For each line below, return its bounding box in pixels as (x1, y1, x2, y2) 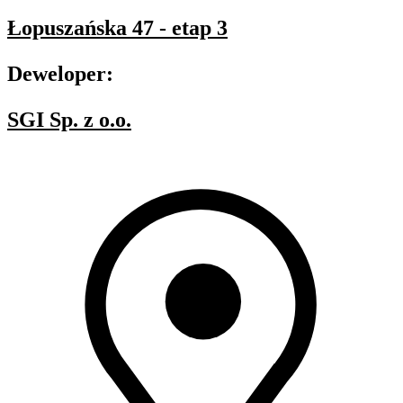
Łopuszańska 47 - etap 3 (7, 16, 228, 40)
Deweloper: (7, 62, 113, 86)
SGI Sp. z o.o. (7, 108, 131, 132)
